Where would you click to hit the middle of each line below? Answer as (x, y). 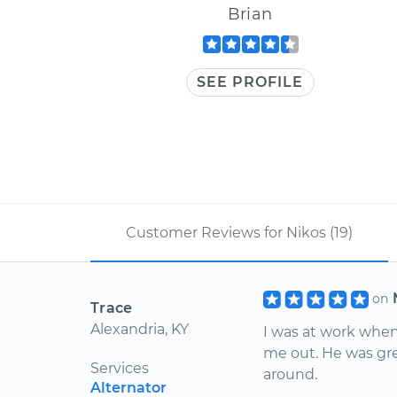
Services (120, 368)
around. (290, 375)
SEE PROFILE (250, 82)
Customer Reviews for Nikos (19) (239, 233)
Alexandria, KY (140, 329)
